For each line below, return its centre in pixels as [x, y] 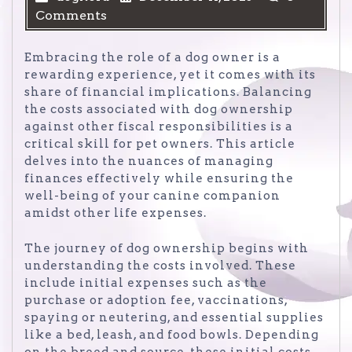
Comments [71, 15]
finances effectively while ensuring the [159, 179]
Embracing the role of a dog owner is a [152, 58]
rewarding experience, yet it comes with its [170, 75]
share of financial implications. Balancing [168, 92]
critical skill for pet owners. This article [160, 144]
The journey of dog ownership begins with [167, 248]
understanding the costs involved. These [160, 265]
